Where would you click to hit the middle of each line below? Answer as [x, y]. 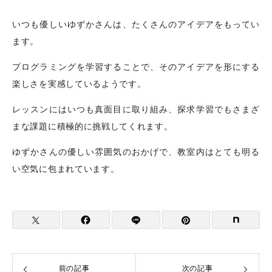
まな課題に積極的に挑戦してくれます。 [93, 127]
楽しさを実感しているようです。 [79, 84]
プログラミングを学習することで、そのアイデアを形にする [136, 67]
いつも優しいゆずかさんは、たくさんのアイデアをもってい [136, 25]
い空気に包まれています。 [66, 169]
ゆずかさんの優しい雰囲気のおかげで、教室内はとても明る [136, 152]
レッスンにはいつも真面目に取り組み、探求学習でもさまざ [136, 110]
